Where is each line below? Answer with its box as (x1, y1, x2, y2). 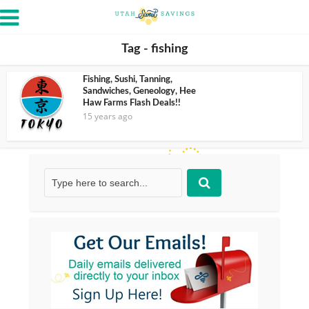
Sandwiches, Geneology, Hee (83, 87, 196, 96)
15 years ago (83, 110, 132, 122)
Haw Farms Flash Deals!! (83, 99, 181, 108)
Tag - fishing (121, 43, 188, 55)
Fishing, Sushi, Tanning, (83, 75, 172, 84)
